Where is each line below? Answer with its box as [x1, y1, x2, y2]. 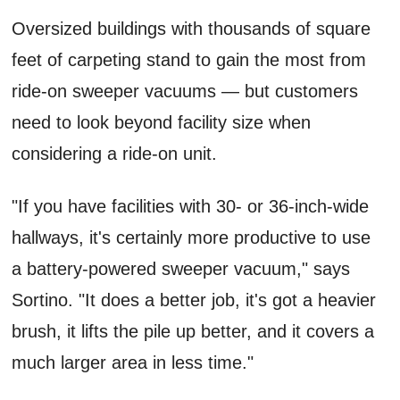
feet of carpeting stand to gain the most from [12, 49, 367, 70]
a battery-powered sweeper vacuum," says [12, 258, 351, 279]
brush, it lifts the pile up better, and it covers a [12, 321, 375, 341]
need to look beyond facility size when [12, 112, 312, 132]
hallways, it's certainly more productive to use [12, 227, 371, 247]
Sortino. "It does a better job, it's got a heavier [12, 289, 377, 310]
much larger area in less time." [12, 352, 254, 372]
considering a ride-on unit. [12, 143, 218, 163]
